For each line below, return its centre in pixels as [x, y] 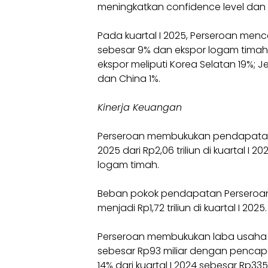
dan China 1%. [129, 79]
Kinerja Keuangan [140, 107]
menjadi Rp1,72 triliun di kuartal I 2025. [182, 208]
